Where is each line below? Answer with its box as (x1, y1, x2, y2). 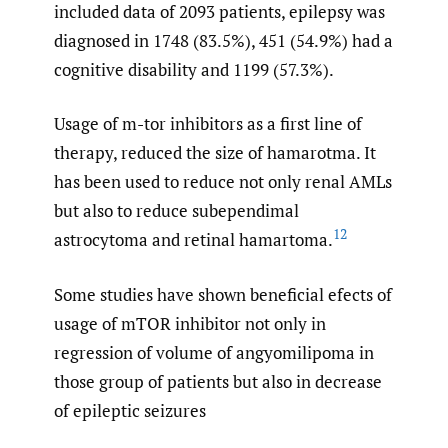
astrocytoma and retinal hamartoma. (54, 228, 333, 252)
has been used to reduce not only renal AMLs (54, 170, 392, 194)
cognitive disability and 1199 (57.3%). (54, 57, 334, 81)
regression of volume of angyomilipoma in (54, 340, 374, 364)
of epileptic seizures (54, 398, 206, 422)
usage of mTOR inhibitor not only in (54, 311, 326, 335)
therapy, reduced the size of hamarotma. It (54, 141, 376, 165)
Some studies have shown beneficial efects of (54, 282, 392, 306)
